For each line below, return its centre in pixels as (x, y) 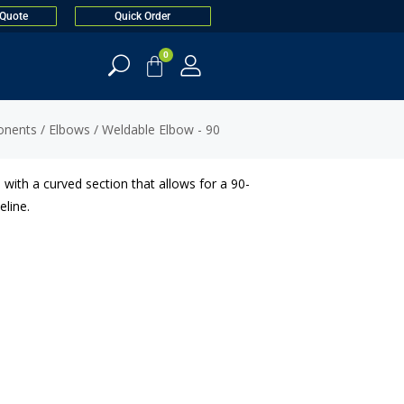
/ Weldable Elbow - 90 (155, 129)
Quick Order (143, 16)
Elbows (69, 129)
